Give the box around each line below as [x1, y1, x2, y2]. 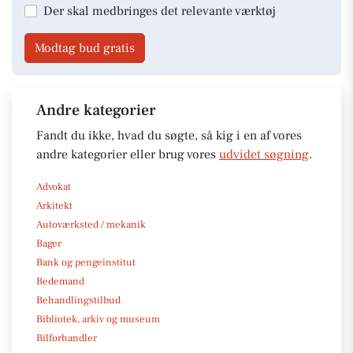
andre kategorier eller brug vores [36, 146, 219, 162]
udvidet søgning [219, 146, 309, 162]
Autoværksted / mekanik [36, 217, 146, 231]
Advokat [36, 180, 71, 193]
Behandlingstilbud [36, 293, 121, 307]
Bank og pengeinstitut [36, 255, 136, 269]
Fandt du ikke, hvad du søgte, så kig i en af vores [36, 127, 302, 143]
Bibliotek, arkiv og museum [36, 312, 160, 325]
